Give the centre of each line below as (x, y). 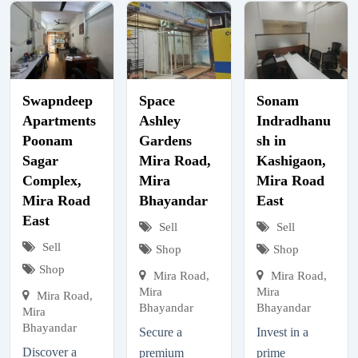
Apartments (59, 120)
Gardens (166, 140)
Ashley (160, 120)
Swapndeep (58, 100)
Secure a (161, 332)
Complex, (52, 180)
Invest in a (282, 332)
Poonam (48, 140)
